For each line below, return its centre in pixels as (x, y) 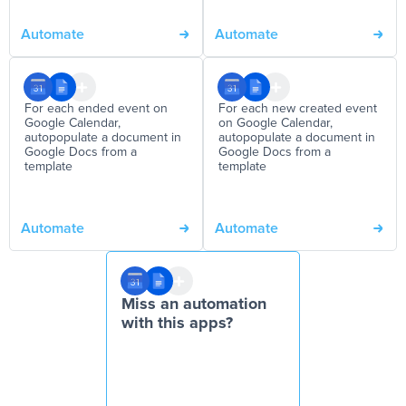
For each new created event (298, 109)
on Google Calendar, (275, 123)
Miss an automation (194, 304)
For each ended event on (96, 109)
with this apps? (177, 324)
